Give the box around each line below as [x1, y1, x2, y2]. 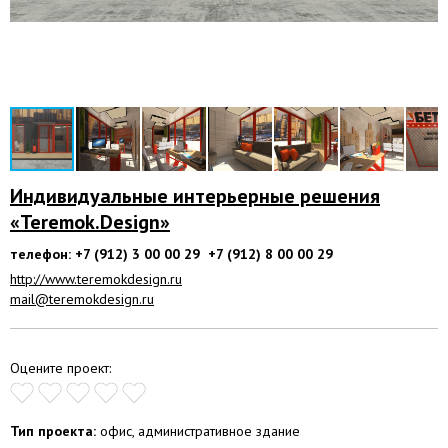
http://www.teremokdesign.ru [10, 269, 182, 288]
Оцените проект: [10, 358, 111, 377]
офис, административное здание [96, 421, 300, 440]
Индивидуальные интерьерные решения [10, 182, 380, 209]
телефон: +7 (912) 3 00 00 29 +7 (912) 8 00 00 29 [10, 244, 333, 263]
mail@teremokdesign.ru [10, 289, 154, 308]
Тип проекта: [10, 421, 96, 440]
